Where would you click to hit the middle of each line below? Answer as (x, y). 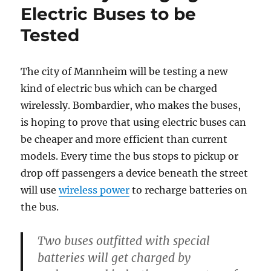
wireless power (94, 190)
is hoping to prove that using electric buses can (134, 122)
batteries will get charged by (114, 258)
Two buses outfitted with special (124, 241)
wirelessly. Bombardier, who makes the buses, (131, 106)
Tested (50, 35)
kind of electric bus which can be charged (119, 89)
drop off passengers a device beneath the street (135, 173)
